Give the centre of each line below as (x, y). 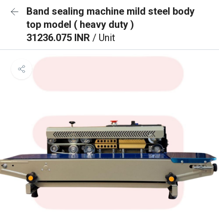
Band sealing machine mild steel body (110, 11)
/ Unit (104, 38)
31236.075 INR (59, 38)
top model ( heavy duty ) (80, 24)
